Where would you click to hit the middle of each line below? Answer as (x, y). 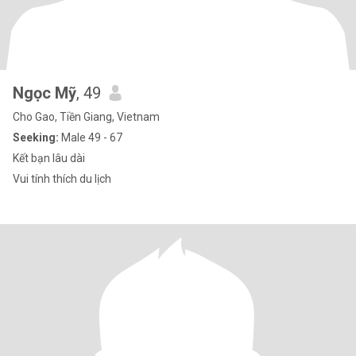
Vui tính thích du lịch (62, 179)
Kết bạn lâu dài (49, 158)
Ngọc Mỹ (44, 93)
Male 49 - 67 (91, 137)
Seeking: (36, 137)
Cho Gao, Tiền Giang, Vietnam (86, 117)
